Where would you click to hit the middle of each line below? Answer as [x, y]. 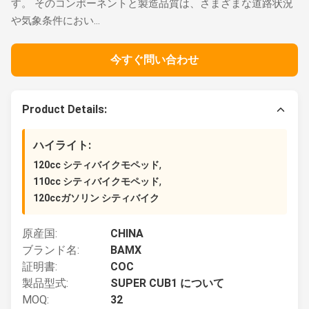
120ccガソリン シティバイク [96, 198]
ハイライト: [62, 145]
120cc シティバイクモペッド [96, 165]
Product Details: [64, 109]
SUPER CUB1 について [167, 283]
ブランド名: [51, 250]
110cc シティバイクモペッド [96, 181]
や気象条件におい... [56, 21]
